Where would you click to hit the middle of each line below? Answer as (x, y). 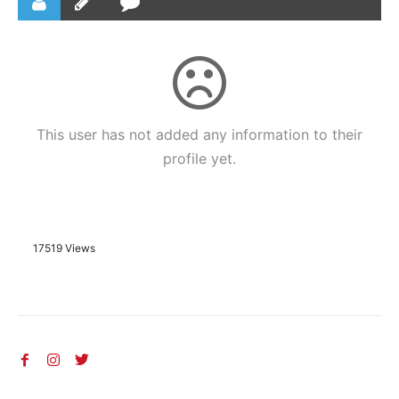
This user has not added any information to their (199, 134)
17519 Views (64, 248)
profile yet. (199, 159)
